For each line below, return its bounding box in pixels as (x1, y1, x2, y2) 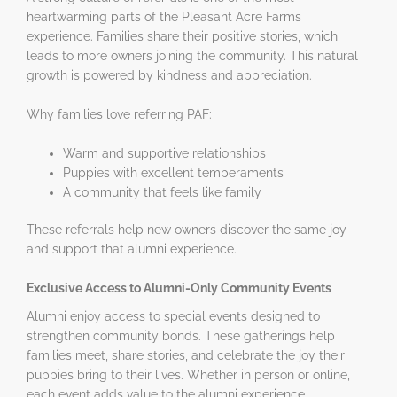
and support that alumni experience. (27, 242, 237, 257)
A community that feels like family (63, 184, 262, 199)
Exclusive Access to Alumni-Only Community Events (27, 281, 331, 296)
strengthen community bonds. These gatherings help (27, 328, 335, 343)
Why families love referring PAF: (27, 106, 212, 121)
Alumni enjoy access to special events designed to (27, 308, 320, 323)
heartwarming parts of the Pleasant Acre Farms (27, 9, 301, 24)
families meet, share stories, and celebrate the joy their (27, 347, 345, 362)
